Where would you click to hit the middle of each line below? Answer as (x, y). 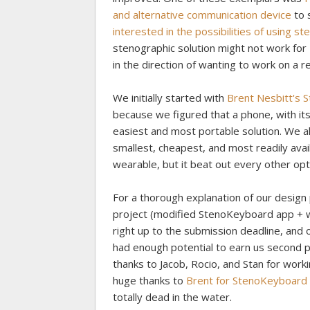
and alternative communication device (202, 14)
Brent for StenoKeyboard (247, 280)
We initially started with (170, 97)
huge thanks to (149, 280)
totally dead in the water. (172, 297)
